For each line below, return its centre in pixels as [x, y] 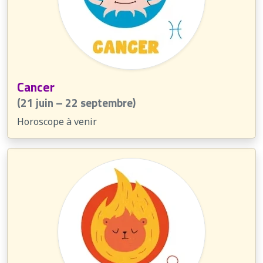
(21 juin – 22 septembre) [76, 103]
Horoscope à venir [57, 122]
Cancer [36, 87]
